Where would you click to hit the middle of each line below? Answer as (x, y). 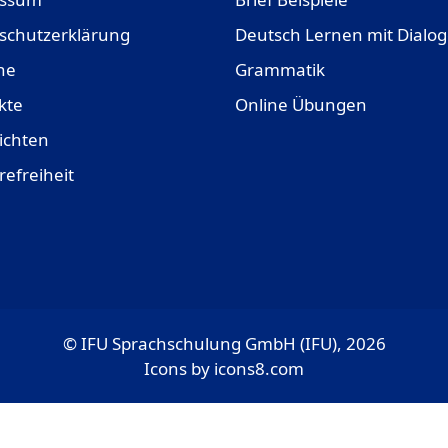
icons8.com (259, 368)
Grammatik (279, 69)
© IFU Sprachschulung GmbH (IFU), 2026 (224, 343)
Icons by (179, 368)
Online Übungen (300, 104)
